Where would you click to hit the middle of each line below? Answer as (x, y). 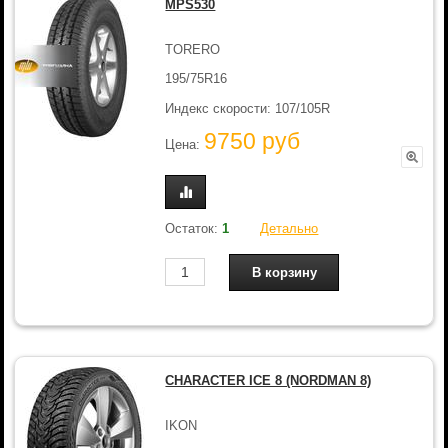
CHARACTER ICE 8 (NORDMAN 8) (268, 380)
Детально (289, 228)
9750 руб (252, 141)
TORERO (193, 49)
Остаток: (194, 228)
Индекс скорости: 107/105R (248, 108)
